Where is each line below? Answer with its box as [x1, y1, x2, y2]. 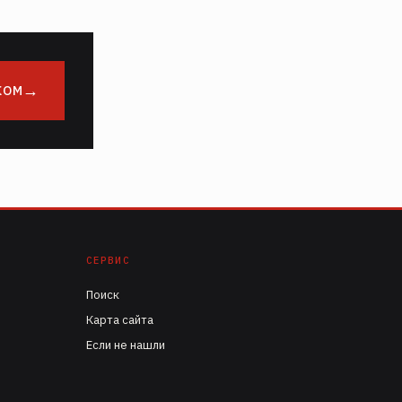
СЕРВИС [86, 254, 130, 267]
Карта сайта [86, 312, 153, 328]
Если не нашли [86, 337, 165, 353]
